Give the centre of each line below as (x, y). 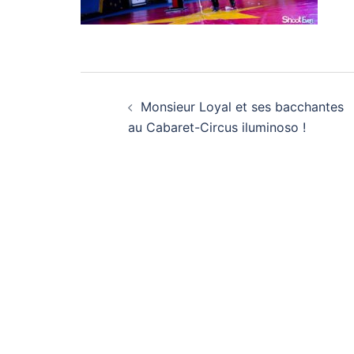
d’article (138, 124)
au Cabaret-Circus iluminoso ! (217, 127)
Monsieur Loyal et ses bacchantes (242, 107)
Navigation (158, 88)
